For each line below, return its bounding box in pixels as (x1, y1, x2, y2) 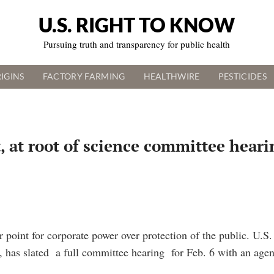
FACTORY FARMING (42, 72, 125, 82)
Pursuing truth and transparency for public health (43, 38, 231, 51)
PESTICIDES (218, 72, 267, 82)
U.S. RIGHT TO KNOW (39, 13, 235, 37)
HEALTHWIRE (143, 72, 200, 82)
